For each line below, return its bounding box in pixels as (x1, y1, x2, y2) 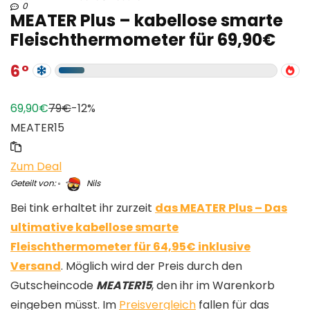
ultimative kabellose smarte (10, 219, 179, 235)
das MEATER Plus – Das (155, 199, 287, 216)
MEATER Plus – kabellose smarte (10, 8, 283, 32)
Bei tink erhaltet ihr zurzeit (10, 199, 155, 216)
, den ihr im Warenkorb (152, 277, 275, 293)
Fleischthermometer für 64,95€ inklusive (10, 238, 250, 255)
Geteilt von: (10, 177, 56, 189)
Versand (10, 257, 61, 274)
